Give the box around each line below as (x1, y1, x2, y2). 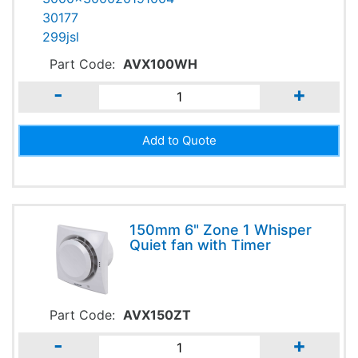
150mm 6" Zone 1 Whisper (129, 221, 312, 238)
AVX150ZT (123, 306, 191, 323)
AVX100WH (123, 55, 197, 72)
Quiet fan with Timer (129, 236, 271, 253)
